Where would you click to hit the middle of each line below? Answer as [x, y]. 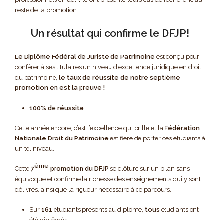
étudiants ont [179, 209]
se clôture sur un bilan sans [149, 168]
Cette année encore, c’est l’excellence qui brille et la [90, 128]
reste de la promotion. [46, 10]
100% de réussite [57, 108]
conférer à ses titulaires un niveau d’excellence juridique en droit [108, 67]
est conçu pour [177, 56]
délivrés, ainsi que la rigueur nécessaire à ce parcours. [93, 189]
